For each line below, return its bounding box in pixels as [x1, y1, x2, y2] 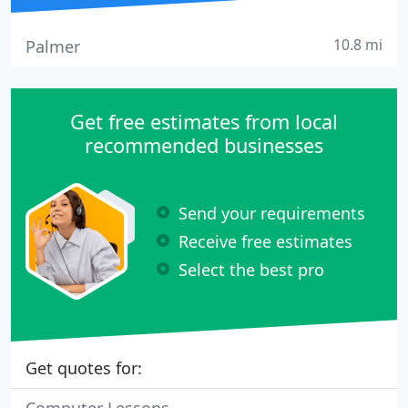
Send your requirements [178, 201, 365, 224]
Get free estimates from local [70, 108, 338, 135]
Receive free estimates [178, 229, 352, 252]
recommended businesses [85, 132, 323, 158]
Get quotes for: [25, 357, 142, 379]
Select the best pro [178, 258, 324, 280]
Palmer [25, 36, 80, 57]
